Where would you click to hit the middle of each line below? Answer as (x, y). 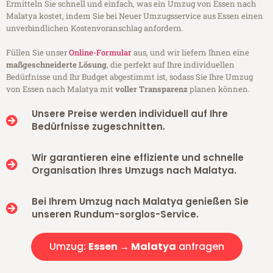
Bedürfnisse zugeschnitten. (98, 127)
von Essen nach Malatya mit (61, 89)
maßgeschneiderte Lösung (56, 65)
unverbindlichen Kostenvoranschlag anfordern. (95, 28)
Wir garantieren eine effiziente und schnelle (137, 158)
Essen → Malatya (132, 247)
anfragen (200, 247)
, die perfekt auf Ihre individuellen (171, 65)
